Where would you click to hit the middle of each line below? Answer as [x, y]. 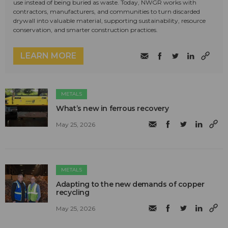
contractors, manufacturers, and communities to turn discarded [107, 11]
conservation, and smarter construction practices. [85, 30]
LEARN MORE [48, 55]
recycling [73, 192]
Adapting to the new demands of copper [130, 184]
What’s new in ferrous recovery [112, 108]
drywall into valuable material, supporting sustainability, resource [109, 20]
